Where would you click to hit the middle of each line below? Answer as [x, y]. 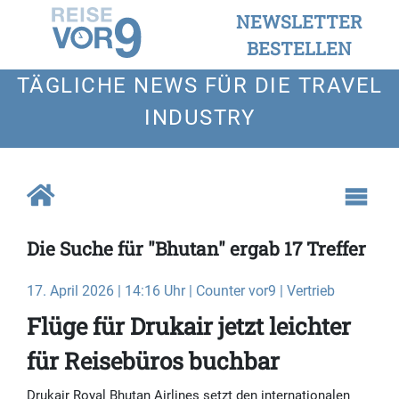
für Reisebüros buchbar [153, 361]
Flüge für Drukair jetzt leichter [189, 326]
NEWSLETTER [299, 21]
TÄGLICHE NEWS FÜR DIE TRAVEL [199, 85]
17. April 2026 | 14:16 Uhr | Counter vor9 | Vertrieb [181, 291]
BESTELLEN [299, 48]
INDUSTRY [199, 118]
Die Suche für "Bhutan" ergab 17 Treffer [196, 249]
